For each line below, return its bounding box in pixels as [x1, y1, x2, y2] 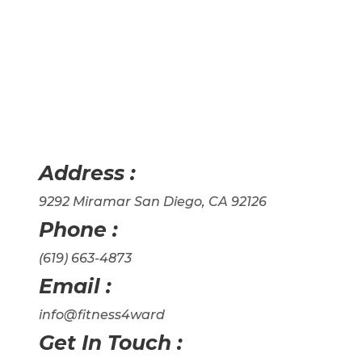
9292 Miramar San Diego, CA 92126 [39, 193, 267, 209]
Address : [39, 160, 136, 185]
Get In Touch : [39, 330, 183, 355]
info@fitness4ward [39, 306, 165, 322]
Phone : [39, 217, 118, 242]
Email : [39, 273, 112, 298]
